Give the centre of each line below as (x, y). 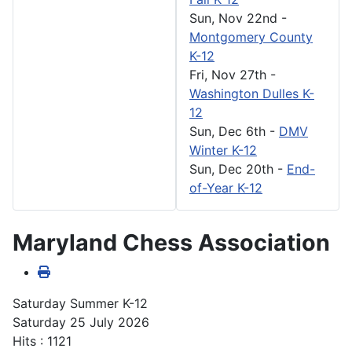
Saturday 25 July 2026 (81, 322)
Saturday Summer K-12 (80, 303)
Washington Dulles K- (252, 93)
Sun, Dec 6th (227, 131)
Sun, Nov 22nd (233, 18)
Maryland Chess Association (171, 242)
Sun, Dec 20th (231, 169)
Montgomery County (251, 37)
